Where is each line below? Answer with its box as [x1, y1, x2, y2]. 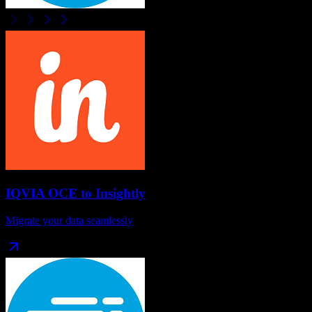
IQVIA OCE [6, 185, 77, 201]
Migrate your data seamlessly [6, 214, 133, 226]
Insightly [95, 185, 146, 201]
